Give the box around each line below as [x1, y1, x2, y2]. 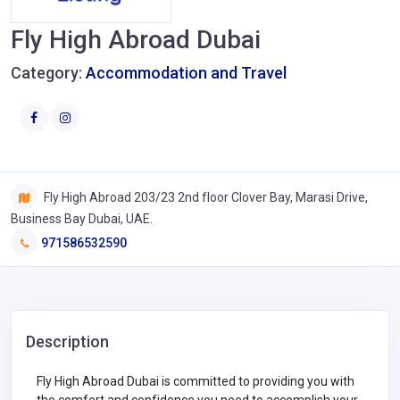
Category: [11, 63, 86, 82]
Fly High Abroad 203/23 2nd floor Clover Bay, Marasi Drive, [41, 189, 368, 204]
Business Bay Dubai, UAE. [11, 211, 153, 226]
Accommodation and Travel [86, 63, 287, 82]
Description [26, 331, 109, 351]
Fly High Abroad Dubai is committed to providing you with [37, 373, 354, 388]
